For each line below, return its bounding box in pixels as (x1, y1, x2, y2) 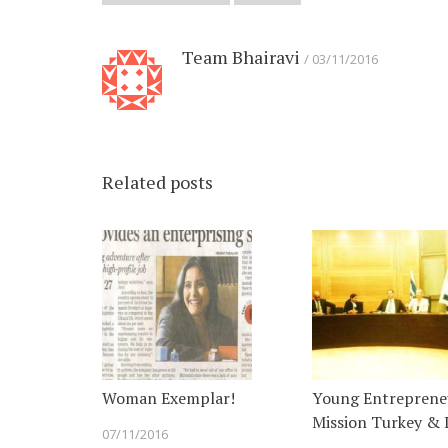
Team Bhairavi (182, 45, 300, 70)
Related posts (102, 170, 213, 195)
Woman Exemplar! (102, 387, 235, 410)
